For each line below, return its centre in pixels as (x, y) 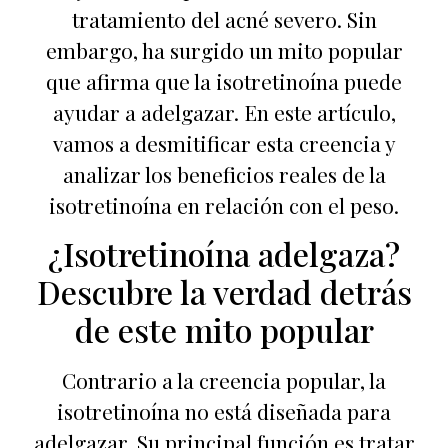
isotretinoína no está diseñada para (224, 411)
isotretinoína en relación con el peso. (224, 205)
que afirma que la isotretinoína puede (224, 81)
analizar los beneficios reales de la (224, 174)
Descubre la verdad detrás (224, 292)
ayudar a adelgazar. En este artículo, (224, 112)
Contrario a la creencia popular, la (224, 380)
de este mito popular (224, 330)
